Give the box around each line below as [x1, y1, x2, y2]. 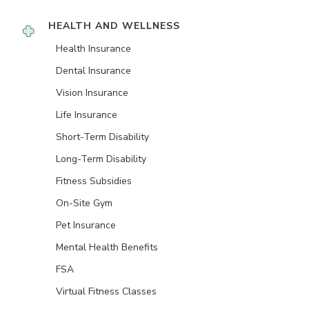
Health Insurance [56, 42, 131, 55]
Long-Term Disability [56, 152, 146, 166]
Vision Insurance [56, 86, 128, 99]
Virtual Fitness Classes [56, 285, 157, 298]
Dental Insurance [56, 64, 131, 77]
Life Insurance [56, 108, 117, 121]
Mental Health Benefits [56, 241, 158, 254]
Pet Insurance [56, 219, 116, 232]
